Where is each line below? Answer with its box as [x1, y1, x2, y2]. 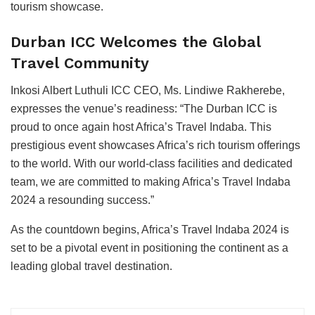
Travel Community [11, 53, 149, 72]
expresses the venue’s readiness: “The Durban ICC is [11, 102, 277, 115]
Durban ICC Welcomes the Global [11, 32, 261, 51]
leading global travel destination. [11, 259, 172, 272]
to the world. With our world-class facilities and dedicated [11, 157, 292, 169]
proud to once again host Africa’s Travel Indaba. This [11, 120, 271, 133]
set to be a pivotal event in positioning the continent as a [11, 241, 288, 254]
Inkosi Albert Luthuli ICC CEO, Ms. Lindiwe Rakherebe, [11, 84, 285, 96]
